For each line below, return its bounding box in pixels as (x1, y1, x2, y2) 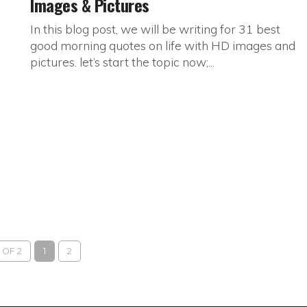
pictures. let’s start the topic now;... (30, 54, 214, 69)
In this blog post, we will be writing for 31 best (30, 21, 280, 36)
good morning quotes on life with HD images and (30, 38, 295, 53)
